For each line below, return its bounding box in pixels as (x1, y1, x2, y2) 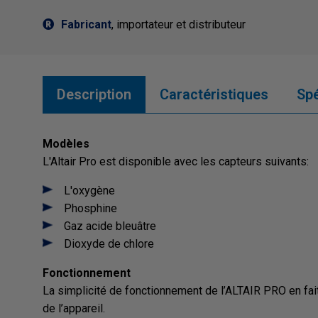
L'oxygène (64, 184, 115, 198)
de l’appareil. (43, 302, 105, 316)
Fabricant (61, 18, 111, 32)
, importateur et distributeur (111, 18, 246, 32)
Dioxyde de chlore (64, 237, 154, 251)
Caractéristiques (160, 86, 268, 104)
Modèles (43, 137, 89, 151)
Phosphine (64, 202, 117, 216)
